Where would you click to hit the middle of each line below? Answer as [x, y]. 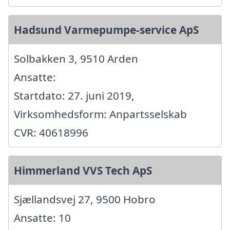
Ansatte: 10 [42, 217]
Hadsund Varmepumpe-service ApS [106, 30]
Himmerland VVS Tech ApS [83, 170]
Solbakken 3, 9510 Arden [76, 58]
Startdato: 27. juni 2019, [74, 95]
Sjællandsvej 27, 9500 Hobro [85, 199]
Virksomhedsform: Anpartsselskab [100, 114]
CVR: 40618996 [51, 132]
